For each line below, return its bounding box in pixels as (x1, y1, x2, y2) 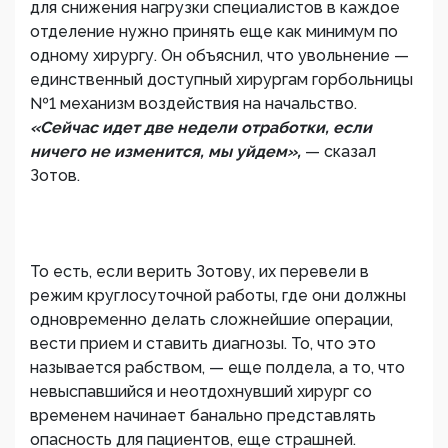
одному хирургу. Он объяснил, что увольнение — (30, 46, 409, 65)
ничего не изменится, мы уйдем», (30, 142, 305, 161)
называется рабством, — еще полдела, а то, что (30, 358, 405, 377)
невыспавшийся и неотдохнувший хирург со (30, 382, 372, 401)
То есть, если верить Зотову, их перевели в (30, 262, 369, 281)
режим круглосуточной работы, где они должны (30, 286, 406, 305)
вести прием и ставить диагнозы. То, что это (30, 334, 376, 353)
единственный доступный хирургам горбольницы (30, 70, 413, 89)
